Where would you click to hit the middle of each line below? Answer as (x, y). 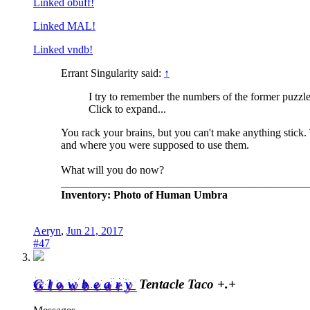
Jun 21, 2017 (95, 230)
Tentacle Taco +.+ (188, 284)
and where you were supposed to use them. (155, 145)
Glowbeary (84, 284)
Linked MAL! (64, 26)
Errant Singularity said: (112, 73)
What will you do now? (112, 170)
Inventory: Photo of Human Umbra (144, 194)
